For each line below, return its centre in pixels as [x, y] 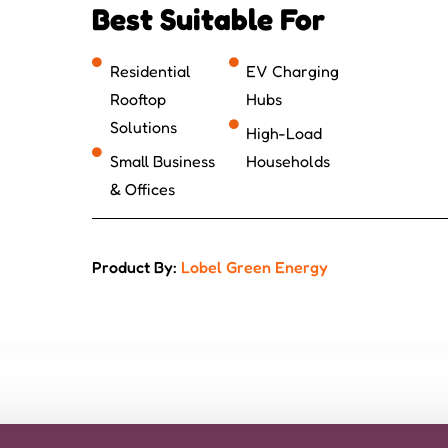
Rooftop [137, 98]
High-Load [284, 132]
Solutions [143, 126]
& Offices [142, 188]
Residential [150, 70]
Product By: [136, 266]
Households [288, 160]
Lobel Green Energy [254, 266]
